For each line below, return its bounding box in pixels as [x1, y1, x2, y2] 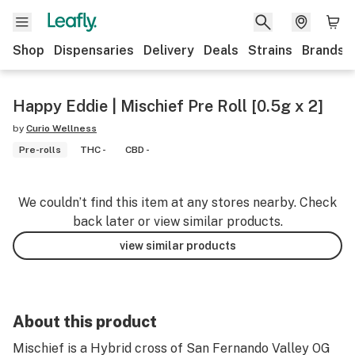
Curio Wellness [26, 123, 97, 134]
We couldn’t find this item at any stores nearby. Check [18, 195, 337, 210]
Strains [248, 43, 292, 58]
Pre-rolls [19, 144, 61, 155]
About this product [13, 312, 157, 331]
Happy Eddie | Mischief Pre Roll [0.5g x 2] [13, 97, 323, 116]
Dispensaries [54, 43, 134, 58]
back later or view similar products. [72, 214, 283, 229]
